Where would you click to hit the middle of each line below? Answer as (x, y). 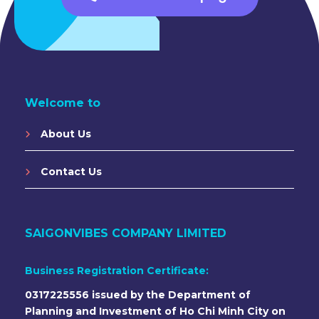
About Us (64, 134)
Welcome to (63, 103)
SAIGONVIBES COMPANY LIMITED (126, 234)
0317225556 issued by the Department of (138, 295)
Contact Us (70, 172)
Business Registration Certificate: (117, 271)
